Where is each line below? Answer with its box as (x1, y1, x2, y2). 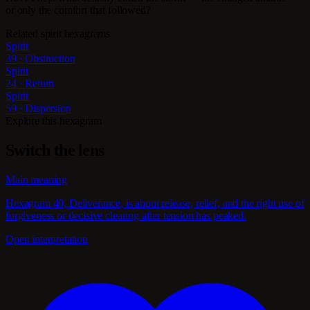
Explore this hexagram (6, 115, 102, 127)
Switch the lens (6, 141, 104, 160)
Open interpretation (6, 233, 88, 246)
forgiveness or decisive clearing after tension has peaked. (6, 210, 246, 222)
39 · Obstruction (6, 53, 75, 65)
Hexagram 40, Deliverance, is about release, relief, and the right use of (6, 197, 304, 210)
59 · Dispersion (6, 102, 71, 115)
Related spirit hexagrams (6, 28, 111, 40)
